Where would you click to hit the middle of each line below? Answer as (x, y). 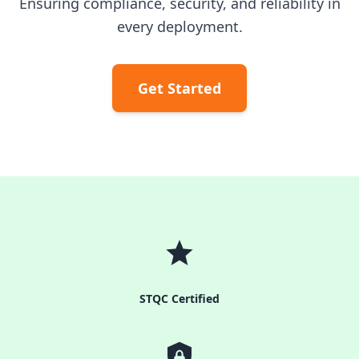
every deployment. (179, 26)
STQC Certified (179, 298)
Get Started (179, 88)
